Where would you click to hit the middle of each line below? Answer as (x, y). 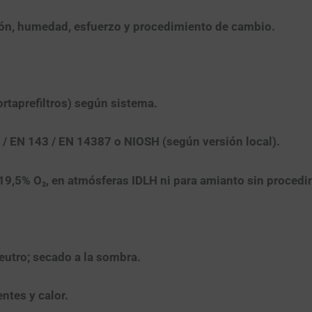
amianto (222, 180)
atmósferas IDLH (112, 180)
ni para (178, 180)
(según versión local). (219, 142)
